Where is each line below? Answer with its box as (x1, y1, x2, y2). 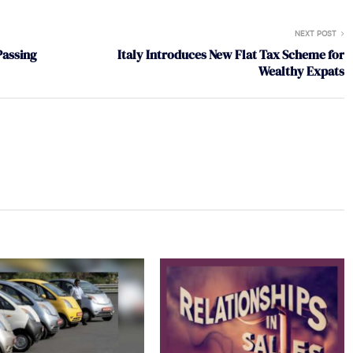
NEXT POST (295, 29, 336, 38)
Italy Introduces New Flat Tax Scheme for (117, 45, 344, 63)
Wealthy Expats (258, 61, 344, 80)
